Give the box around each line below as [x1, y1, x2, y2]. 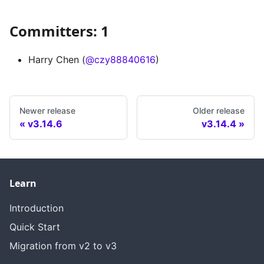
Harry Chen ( [28, 54, 85, 66]
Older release [193, 105, 245, 116]
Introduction [9, 202, 64, 214]
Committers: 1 [9, 21, 109, 41]
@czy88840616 [85, 54, 156, 66]
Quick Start [9, 221, 60, 233]
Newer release [19, 105, 75, 116]
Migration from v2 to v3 [9, 240, 117, 252]
